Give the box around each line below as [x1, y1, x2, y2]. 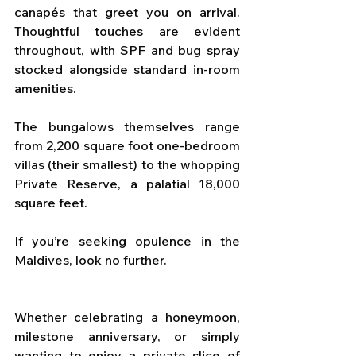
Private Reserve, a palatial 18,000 [14, 175, 240, 192]
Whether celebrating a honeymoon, [14, 308, 240, 325]
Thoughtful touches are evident [14, 22, 240, 39]
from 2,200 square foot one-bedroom [14, 137, 240, 153]
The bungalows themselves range [14, 118, 240, 134]
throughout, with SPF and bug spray [14, 41, 240, 58]
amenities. [14, 79, 79, 96]
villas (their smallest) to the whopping [14, 156, 240, 172]
